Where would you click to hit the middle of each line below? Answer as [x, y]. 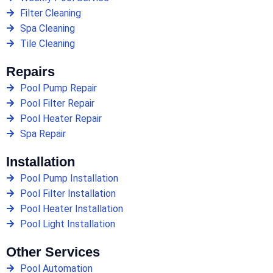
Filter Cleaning [50, 13]
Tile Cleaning [47, 43]
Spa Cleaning [47, 28]
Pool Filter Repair [57, 103]
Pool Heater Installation [71, 208]
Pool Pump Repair [58, 88]
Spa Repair [43, 133]
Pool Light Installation [67, 224]
